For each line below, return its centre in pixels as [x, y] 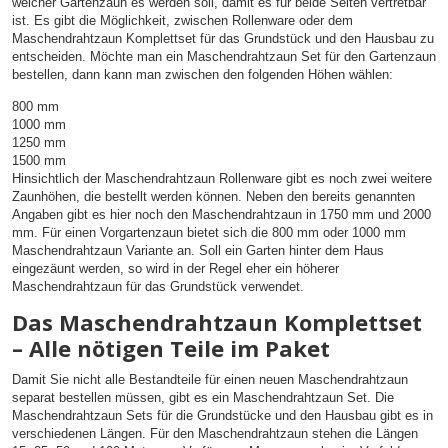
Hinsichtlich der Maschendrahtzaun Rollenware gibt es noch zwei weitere [222, 178]
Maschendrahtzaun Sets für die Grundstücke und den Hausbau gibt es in [222, 415]
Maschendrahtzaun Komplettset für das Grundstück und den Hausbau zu [223, 39]
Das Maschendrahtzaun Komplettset [217, 321]
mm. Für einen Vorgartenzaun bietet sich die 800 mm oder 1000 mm [209, 232]
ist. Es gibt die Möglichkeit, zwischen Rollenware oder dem [182, 21]
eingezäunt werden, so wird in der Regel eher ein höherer [175, 268]
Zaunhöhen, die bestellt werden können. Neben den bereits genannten [213, 196]
